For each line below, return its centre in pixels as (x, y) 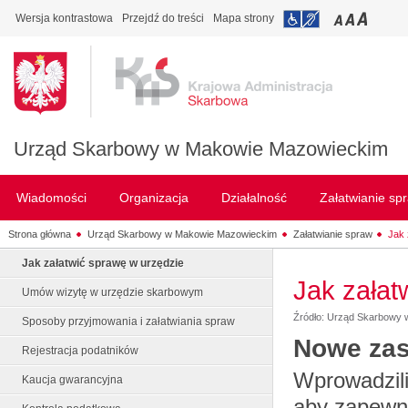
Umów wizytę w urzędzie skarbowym (112, 292)
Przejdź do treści (163, 18)
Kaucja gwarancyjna (72, 380)
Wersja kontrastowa (64, 18)
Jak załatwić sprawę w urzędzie (103, 263)
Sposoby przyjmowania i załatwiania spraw (128, 321)
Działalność (254, 198)
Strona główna (39, 234)
